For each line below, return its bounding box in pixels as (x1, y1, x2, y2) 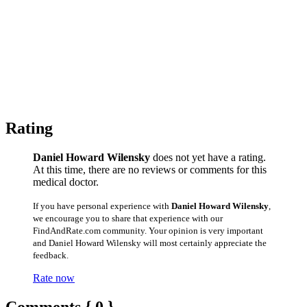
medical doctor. (33, 175, 99, 188)
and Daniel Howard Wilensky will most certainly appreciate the (33, 237, 267, 248)
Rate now (33, 271, 75, 284)
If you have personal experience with (33, 200, 171, 211)
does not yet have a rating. (150, 151, 266, 163)
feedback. (33, 249, 69, 260)
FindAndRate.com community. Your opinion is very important (33, 225, 263, 236)
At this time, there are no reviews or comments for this (33, 163, 267, 175)
